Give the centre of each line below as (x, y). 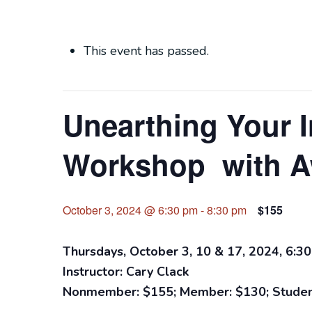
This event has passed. (146, 50)
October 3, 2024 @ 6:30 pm (130, 210)
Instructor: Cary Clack (126, 271)
